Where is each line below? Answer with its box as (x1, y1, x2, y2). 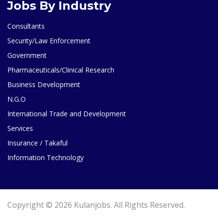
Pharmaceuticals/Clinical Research (7, 65, 114, 74)
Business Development (7, 79, 80, 89)
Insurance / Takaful (7, 138, 68, 147)
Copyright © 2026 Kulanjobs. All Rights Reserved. (7, 199, 185, 210)
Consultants (7, 21, 45, 31)
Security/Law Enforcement (7, 36, 91, 45)
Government (7, 50, 47, 60)
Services (7, 123, 33, 133)
